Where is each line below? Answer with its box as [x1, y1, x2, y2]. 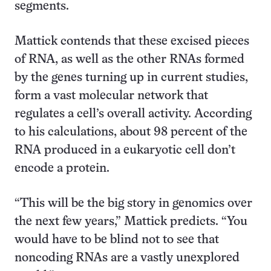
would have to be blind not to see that [15, 234, 219, 246]
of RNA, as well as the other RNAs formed [15, 54, 244, 65]
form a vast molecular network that [15, 90, 208, 102]
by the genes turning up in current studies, [15, 72, 248, 83]
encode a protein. [15, 163, 109, 174]
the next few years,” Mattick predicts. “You [15, 216, 247, 227]
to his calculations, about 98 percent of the [15, 126, 247, 138]
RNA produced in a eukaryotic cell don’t [15, 145, 235, 156]
